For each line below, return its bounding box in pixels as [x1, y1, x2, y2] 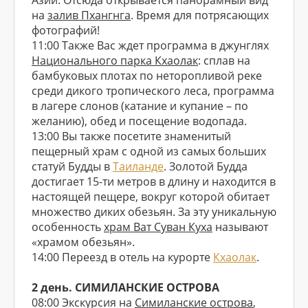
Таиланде [113, 159, 164, 174]
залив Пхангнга [47, 8, 131, 23]
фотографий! [32, 23, 100, 38]
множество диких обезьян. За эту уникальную [32, 204, 276, 219]
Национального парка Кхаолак [32, 53, 198, 68]
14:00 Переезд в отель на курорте [32, 250, 213, 265]
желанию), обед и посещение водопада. [32, 113, 247, 129]
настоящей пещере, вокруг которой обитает [32, 189, 269, 204]
